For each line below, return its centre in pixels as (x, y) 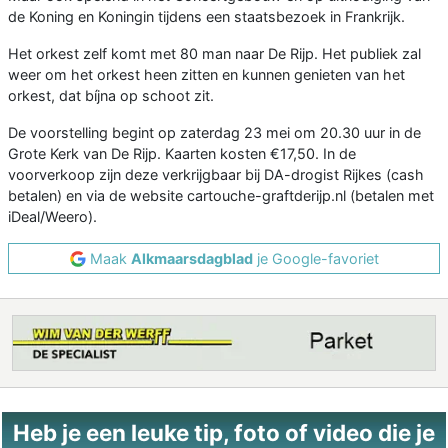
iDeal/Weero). (52, 217)
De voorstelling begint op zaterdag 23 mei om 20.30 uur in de (214, 133)
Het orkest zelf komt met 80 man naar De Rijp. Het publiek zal (214, 54)
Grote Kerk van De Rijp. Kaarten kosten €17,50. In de (182, 154)
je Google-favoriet (315, 259)
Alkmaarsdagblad (191, 259)
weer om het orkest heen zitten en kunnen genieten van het (206, 75)
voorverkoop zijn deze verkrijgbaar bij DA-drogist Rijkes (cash (216, 175)
